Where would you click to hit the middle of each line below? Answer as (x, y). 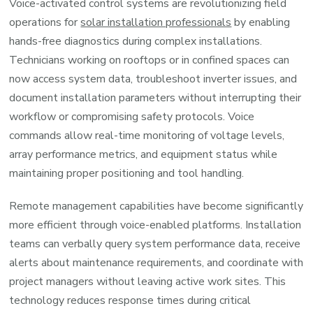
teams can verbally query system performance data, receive (155, 244)
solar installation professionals (156, 23)
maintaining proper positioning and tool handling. (127, 174)
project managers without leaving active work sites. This (148, 282)
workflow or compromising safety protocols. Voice (132, 117)
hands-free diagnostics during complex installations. (136, 42)
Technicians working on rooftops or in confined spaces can (150, 60)
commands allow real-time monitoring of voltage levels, (147, 136)
